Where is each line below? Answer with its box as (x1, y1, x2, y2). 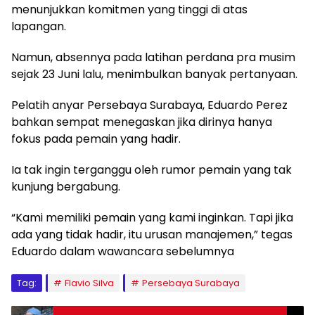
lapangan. (11, 18, 66, 34)
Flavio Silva (65, 276, 114, 290)
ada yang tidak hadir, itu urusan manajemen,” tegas (11, 226, 292, 243)
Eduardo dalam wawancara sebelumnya (11, 243, 234, 259)
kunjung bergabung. (11, 178, 120, 195)
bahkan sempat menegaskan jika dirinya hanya (11, 113, 272, 130)
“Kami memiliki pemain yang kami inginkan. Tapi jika (11, 209, 293, 226)
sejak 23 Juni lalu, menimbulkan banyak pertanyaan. (11, 65, 297, 82)
